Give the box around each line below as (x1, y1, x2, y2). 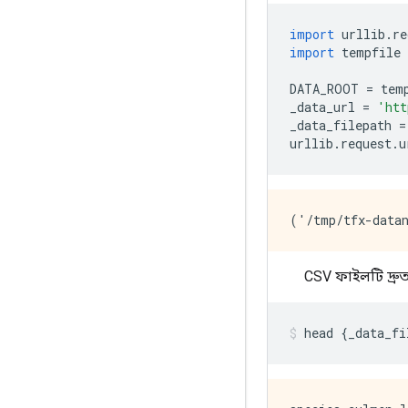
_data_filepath (290, 117, 399, 134)
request (341, 135, 392, 152)
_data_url (290, 98, 362, 116)
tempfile (334, 44, 401, 61)
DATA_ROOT (290, 80, 366, 97)
